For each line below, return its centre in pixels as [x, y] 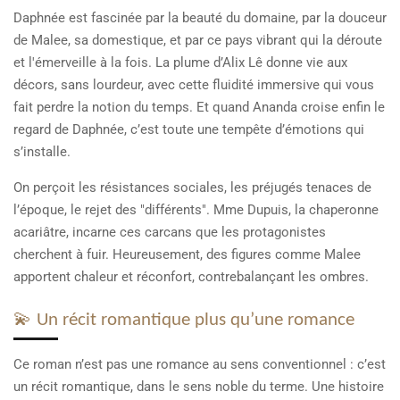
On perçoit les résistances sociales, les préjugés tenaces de [192, 188]
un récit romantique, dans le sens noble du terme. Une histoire [199, 386]
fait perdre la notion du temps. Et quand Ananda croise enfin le [199, 108]
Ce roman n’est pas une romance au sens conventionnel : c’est [200, 364]
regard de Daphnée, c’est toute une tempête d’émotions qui [189, 130]
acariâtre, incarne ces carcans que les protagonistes [170, 233]
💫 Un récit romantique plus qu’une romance [184, 320]
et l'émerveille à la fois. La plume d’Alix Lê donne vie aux [180, 63]
